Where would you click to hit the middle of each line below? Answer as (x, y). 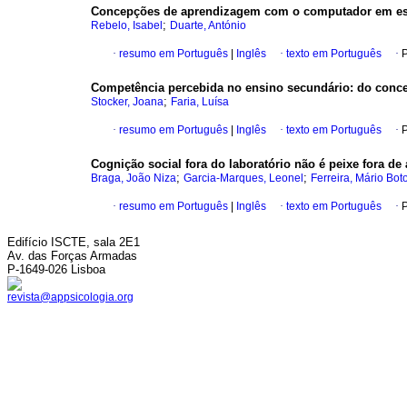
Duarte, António (208, 26)
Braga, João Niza (134, 179)
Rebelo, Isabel (127, 26)
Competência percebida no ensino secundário (220, 88)
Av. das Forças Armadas (72, 256)
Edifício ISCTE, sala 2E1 (74, 242)
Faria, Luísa (200, 102)
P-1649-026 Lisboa (56, 269)
